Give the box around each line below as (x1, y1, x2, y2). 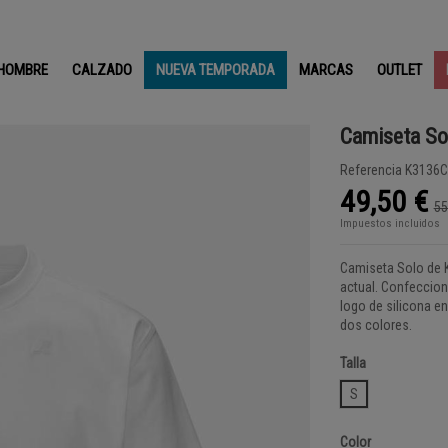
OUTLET (377, 60, 423, 79)
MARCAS (299, 60, 354, 79)
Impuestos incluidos (339, 217, 440, 231)
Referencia (339, 162, 402, 179)
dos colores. (339, 317, 412, 334)
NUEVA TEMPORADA (156, 60, 276, 79)
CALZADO (72, 60, 133, 79)
